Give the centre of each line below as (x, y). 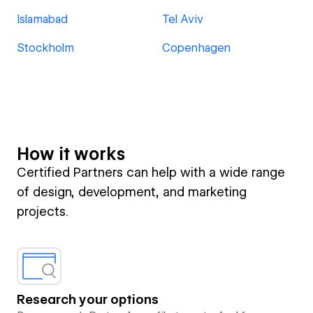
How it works (71, 154)
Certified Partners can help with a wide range (151, 172)
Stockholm (45, 48)
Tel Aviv (183, 19)
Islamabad (42, 19)
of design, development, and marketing (132, 192)
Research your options (88, 299)
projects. (43, 211)
